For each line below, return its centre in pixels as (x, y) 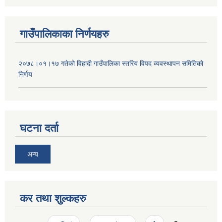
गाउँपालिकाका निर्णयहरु (64, 34)
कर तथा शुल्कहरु (53, 198)
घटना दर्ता (39, 128)
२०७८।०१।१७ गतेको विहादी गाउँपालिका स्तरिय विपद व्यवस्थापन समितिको (111, 64)
